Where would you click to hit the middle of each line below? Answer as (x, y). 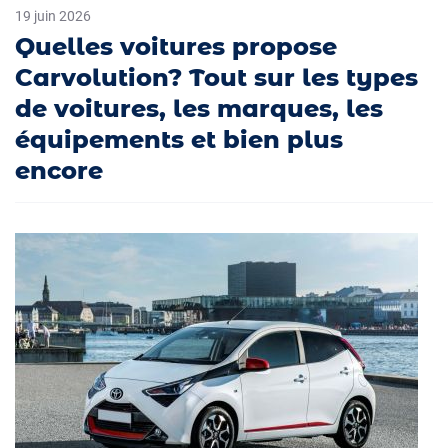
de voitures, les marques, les (199, 108)
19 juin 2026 (53, 15)
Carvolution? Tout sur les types (216, 77)
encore (59, 170)
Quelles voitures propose (176, 46)
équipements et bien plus (179, 139)
